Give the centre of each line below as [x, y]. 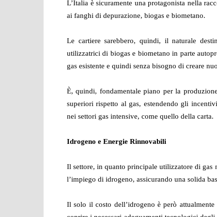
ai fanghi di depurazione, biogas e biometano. [136, 15]
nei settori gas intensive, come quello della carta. [141, 116]
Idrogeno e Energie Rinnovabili [116, 141]
